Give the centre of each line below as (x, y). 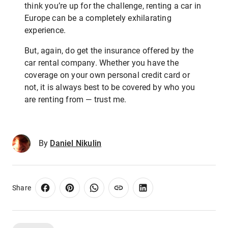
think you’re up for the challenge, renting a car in (113, 6)
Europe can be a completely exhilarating (98, 18)
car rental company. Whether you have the (102, 63)
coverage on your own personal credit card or (107, 75)
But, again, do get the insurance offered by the (109, 51)
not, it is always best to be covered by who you (110, 87)
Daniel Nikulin (76, 143)
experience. (45, 30)
